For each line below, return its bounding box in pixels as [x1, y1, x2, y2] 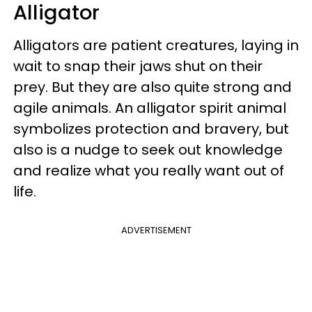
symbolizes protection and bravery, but [13, 118, 289, 139]
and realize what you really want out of [13, 160, 284, 180]
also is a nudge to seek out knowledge [13, 139, 283, 159]
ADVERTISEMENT [120, 223, 192, 237]
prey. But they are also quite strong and [13, 77, 292, 97]
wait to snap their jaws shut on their [13, 56, 263, 76]
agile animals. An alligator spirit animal [13, 97, 286, 118]
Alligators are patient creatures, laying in [13, 35, 299, 55]
